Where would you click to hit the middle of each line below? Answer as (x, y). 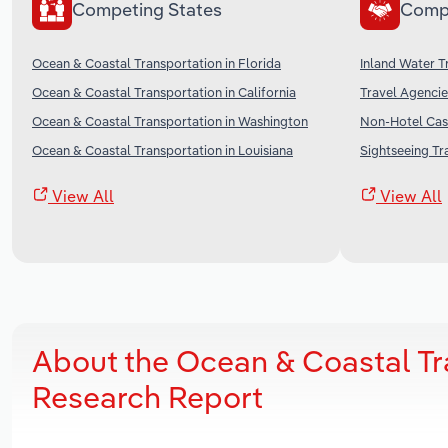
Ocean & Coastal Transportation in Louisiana (162, 149)
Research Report (147, 396)
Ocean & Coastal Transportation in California (164, 91)
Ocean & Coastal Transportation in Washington (170, 120)
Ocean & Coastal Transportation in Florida (156, 62)
